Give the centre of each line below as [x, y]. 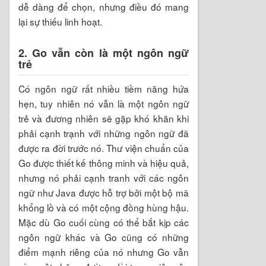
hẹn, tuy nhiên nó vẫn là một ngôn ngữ [104, 103]
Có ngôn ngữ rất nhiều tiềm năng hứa [104, 88]
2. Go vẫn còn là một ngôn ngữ [104, 53]
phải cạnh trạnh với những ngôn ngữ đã [104, 133]
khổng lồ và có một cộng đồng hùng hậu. [104, 207]
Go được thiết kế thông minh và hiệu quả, [104, 162]
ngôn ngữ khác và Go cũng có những [104, 237]
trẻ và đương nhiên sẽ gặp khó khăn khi [104, 118]
